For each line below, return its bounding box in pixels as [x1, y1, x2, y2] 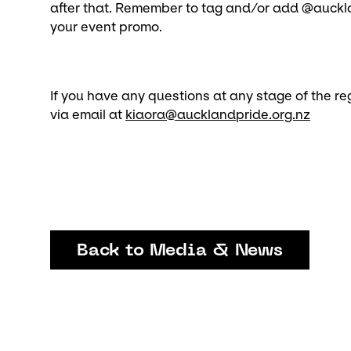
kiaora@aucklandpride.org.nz [125, 107, 310, 123]
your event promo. [50, 19, 162, 35]
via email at [50, 107, 125, 123]
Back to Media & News [77, 242, 283, 259]
